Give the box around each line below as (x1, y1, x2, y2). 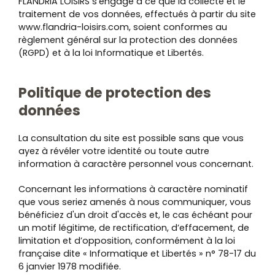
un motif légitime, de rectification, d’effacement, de (18, 222, 249, 234)
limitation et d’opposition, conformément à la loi (18, 234, 235, 247)
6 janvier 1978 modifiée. (18, 260, 121, 273)
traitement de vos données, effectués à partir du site (18, 8, 256, 20)
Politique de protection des (18, 83, 211, 103)
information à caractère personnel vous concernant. (18, 158, 254, 170)
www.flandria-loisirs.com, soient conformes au (18, 21, 227, 33)
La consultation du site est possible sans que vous (18, 132, 244, 144)
